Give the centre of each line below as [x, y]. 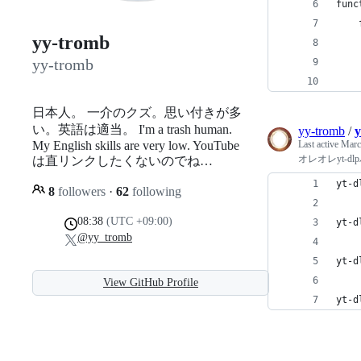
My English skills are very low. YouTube [136, 145]
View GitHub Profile [151, 282]
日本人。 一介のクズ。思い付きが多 [137, 112]
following [155, 191]
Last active [320, 144]
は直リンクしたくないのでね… [122, 160]
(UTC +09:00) [139, 221]
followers [82, 191]
